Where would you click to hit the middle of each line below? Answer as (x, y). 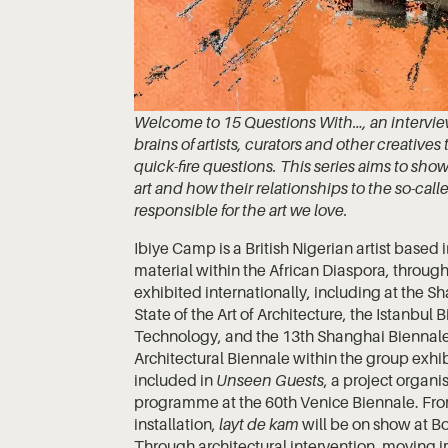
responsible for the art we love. (241, 209)
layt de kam (259, 423)
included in (174, 379)
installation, (175, 423)
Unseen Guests (269, 379)
